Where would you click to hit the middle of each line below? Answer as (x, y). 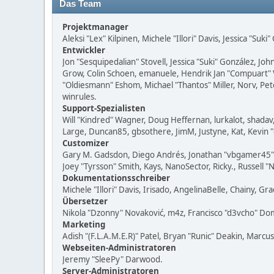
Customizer (86, 143)
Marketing (84, 224)
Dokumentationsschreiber (116, 178)
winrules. (80, 97)
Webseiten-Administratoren (119, 248)
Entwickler (84, 50)
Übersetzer (85, 201)
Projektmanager (95, 27)
